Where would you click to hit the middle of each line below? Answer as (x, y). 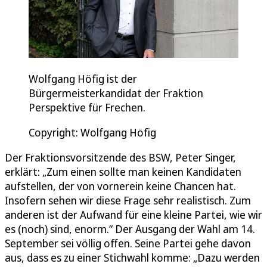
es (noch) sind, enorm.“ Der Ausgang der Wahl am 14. (130, 229)
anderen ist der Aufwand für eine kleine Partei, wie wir (133, 214)
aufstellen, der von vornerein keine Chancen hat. (120, 186)
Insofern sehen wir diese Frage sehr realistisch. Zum (128, 200)
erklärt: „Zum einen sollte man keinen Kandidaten (123, 171)
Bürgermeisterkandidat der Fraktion (116, 93)
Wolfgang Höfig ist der (83, 78)
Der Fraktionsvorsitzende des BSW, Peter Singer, (120, 157)
